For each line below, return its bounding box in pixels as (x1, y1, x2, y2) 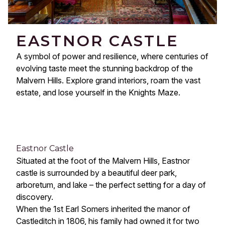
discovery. (16, 192, 53, 202)
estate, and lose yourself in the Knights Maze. (16, 87, 180, 98)
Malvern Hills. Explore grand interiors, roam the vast (16, 75, 200, 86)
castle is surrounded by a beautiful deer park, (16, 168, 177, 178)
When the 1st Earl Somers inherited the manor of (16, 204, 190, 214)
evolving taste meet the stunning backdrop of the (16, 63, 193, 74)
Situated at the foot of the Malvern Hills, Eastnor (16, 156, 190, 166)
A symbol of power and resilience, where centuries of (16, 51, 208, 62)
